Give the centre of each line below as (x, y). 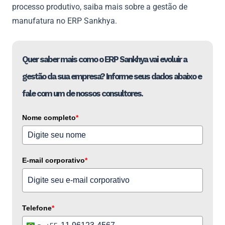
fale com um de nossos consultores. (82, 93)
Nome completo (49, 117)
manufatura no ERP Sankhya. (65, 21)
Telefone (37, 208)
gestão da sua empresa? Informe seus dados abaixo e (112, 76)
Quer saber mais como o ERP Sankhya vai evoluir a (104, 59)
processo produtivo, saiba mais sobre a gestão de (100, 7)
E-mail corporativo (53, 160)
